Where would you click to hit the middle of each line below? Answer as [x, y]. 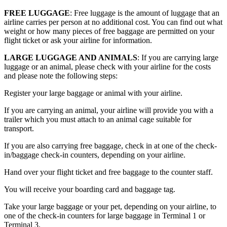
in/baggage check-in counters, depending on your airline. [95, 155]
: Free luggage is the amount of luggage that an [145, 13]
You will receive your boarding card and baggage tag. [90, 190]
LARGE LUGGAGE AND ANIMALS [71, 58]
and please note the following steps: [61, 76]
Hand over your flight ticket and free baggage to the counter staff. [108, 172]
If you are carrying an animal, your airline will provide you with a [109, 110]
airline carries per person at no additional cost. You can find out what [113, 22]
